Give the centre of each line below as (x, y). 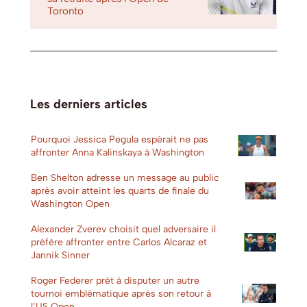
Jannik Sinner (60, 255)
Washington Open (70, 204)
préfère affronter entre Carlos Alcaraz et (119, 242)
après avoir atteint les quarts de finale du (120, 191)
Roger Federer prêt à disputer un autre (115, 280)
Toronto (65, 11)
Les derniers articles (89, 104)
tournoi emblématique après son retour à (121, 293)
